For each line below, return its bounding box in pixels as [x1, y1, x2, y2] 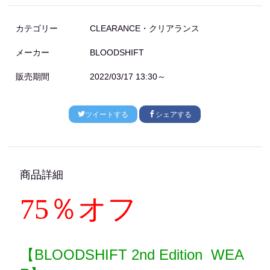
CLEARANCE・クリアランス [90, 24, 200, 33]
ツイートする [85, 110, 129, 119]
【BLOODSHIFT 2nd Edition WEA [20, 246, 245, 263]
